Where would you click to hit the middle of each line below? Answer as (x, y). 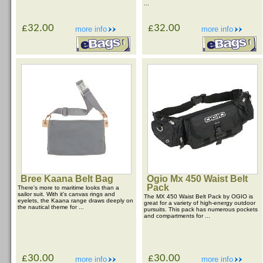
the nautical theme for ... (51, 207)
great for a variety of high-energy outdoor (200, 203)
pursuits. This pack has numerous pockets (201, 209)
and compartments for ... (177, 216)
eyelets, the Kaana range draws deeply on (75, 200)
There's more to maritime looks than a (68, 188)
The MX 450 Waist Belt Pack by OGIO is (198, 196)
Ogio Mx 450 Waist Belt (197, 179)
